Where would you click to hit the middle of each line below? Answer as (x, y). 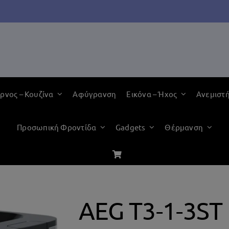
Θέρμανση (184, 127)
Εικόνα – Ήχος (152, 94)
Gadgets (130, 127)
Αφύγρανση (95, 94)
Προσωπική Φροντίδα (57, 127)
